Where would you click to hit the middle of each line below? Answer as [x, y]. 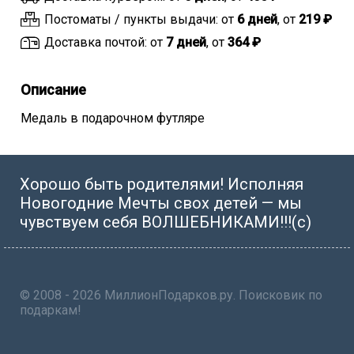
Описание [53, 90]
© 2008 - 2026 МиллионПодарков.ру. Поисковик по [171, 295]
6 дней [257, 19]
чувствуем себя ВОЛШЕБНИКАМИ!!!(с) [166, 222]
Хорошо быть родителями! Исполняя [162, 184]
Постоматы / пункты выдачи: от [141, 19]
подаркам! [51, 310]
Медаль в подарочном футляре [113, 118]
